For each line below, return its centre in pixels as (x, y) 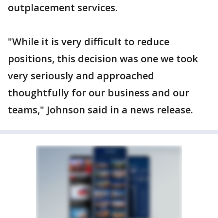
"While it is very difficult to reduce (89, 42)
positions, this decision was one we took (103, 59)
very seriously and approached (81, 76)
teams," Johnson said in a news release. (100, 110)
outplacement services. (63, 8)
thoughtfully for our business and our (99, 93)
